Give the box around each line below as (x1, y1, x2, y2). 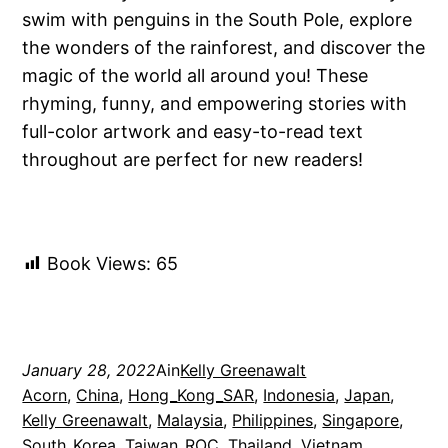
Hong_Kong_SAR (128, 385, 255, 406)
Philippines (232, 410, 314, 431)
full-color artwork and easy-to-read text (22, 121, 364, 143)
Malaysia (157, 410, 224, 431)
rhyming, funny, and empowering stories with (22, 93, 408, 115)
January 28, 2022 (22, 360, 157, 381)
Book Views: (47, 253, 152, 275)
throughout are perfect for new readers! (22, 149, 364, 171)
